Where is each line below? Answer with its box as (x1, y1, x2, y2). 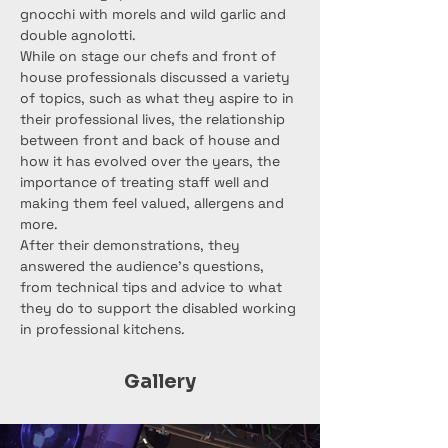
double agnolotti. (20, 26, 136, 44)
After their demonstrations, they (20, 236, 244, 254)
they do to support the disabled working (20, 299, 300, 317)
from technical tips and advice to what (20, 278, 286, 296)
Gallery (124, 370, 196, 394)
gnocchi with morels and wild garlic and (20, 5, 290, 23)
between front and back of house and (20, 131, 284, 149)
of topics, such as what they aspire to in (20, 89, 298, 107)
